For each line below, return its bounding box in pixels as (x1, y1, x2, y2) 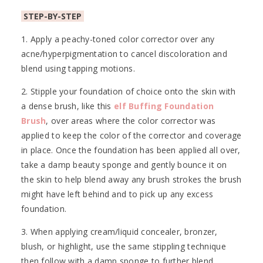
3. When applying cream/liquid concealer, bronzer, (21, 226, 218, 238)
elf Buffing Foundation (114, 100, 214, 112)
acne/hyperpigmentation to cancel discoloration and (21, 48, 227, 60)
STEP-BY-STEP (21, 11, 84, 22)
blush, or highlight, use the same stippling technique (21, 241, 226, 252)
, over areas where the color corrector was (46, 115, 216, 127)
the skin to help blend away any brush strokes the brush (21, 174, 242, 186)
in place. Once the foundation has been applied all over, (21, 144, 241, 156)
